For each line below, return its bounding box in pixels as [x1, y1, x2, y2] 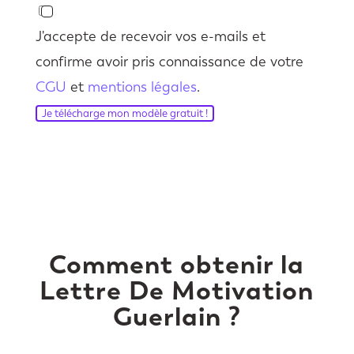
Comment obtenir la [49, 248, 305, 281]
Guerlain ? [112, 300, 241, 333]
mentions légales [87, 78, 197, 96]
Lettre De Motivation [40, 274, 314, 307]
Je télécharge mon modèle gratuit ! [41, 107, 208, 120]
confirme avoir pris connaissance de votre [35, 53, 303, 71]
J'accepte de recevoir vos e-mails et [35, 28, 265, 46]
